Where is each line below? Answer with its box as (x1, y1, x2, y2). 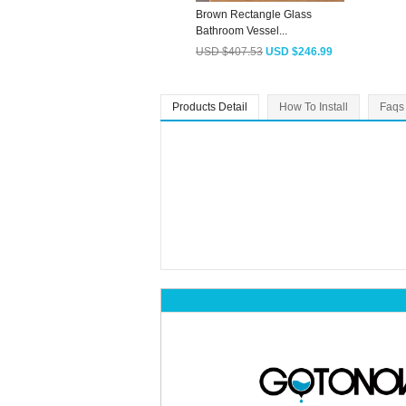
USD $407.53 (196, 45, 263, 59)
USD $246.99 (266, 45, 333, 59)
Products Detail (172, 101, 247, 114)
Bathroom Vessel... (196, 24, 287, 38)
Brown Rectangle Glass (196, 8, 312, 22)
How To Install (279, 101, 348, 114)
